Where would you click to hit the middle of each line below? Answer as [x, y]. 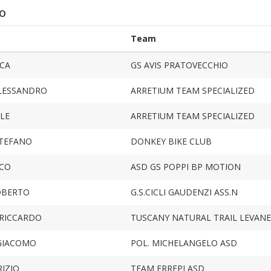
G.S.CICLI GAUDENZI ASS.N [184, 192]
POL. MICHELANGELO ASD [184, 243]
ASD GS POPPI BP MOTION [185, 167]
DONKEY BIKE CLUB [171, 142]
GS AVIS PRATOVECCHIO [179, 65]
